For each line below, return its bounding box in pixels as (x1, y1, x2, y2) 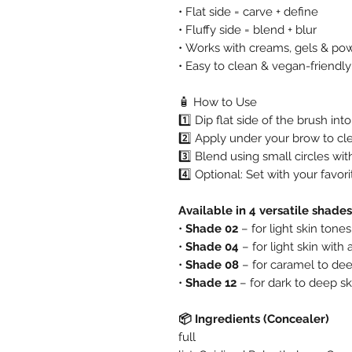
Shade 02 (185, 221, 238, 236)
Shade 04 (185, 239, 239, 254)
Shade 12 (185, 275, 236, 290)
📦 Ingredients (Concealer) (178, 311, 332, 326)
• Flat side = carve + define (178, 4, 318, 19)
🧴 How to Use (178, 94, 257, 109)
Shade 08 (185, 257, 239, 272)
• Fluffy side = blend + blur (178, 22, 317, 37)
